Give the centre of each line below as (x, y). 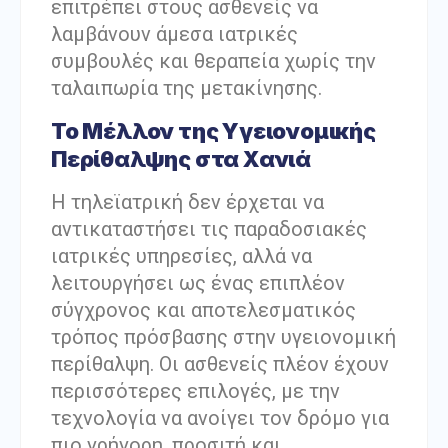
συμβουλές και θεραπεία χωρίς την (213, 61)
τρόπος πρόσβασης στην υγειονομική (223, 336)
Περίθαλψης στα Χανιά (181, 158)
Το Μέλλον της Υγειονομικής (213, 130)
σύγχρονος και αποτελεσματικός (203, 309)
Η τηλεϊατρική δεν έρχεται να (187, 201)
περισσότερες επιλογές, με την (195, 390)
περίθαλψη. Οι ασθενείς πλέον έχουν (220, 363)
